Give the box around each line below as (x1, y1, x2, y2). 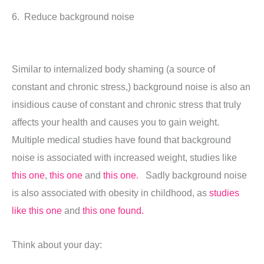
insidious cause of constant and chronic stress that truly (12, 98, 241, 110)
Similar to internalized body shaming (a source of (12, 63, 215, 74)
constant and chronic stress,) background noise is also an (12, 81, 250, 92)
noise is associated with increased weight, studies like (12, 151, 237, 163)
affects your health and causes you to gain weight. (12, 116, 224, 127)
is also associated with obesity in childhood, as (12, 187, 209, 198)
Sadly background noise (138, 169, 247, 180)
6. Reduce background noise (12, 11, 134, 22)
